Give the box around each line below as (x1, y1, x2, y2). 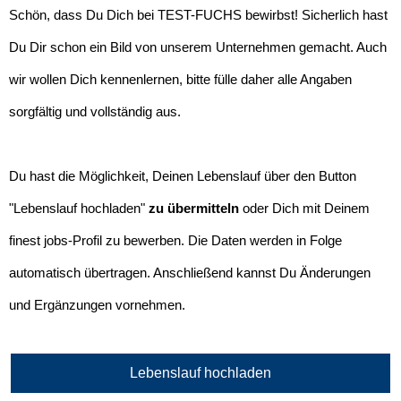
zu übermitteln (149, 201, 239, 216)
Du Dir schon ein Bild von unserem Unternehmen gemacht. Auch (9, 40, 387, 55)
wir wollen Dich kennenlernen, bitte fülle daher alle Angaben (9, 73, 352, 87)
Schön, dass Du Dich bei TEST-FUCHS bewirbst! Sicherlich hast (9, 8, 388, 22)
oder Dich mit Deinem (239, 201, 370, 216)
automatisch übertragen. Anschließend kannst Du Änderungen (9, 266, 371, 280)
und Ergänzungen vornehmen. (9, 298, 185, 312)
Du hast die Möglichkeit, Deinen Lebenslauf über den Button (9, 169, 356, 183)
